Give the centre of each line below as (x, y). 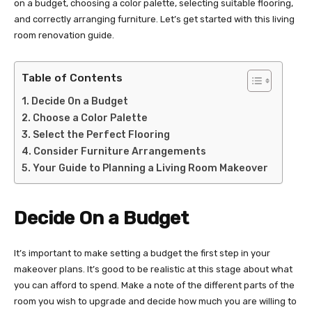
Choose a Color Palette (90, 118)
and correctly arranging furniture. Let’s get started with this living (154, 19)
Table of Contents (72, 77)
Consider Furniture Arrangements (119, 151)
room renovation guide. (64, 35)
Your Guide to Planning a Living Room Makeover (150, 168)
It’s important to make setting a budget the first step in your (142, 253)
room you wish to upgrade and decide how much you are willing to (155, 301)
